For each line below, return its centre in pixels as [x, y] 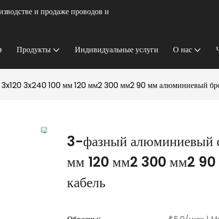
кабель [86, 183]
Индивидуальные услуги [117, 50]
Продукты [34, 50]
